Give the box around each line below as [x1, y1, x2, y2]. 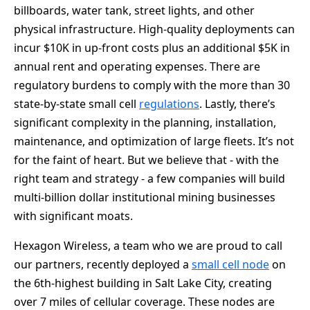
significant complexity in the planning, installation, [14, 114, 276, 130]
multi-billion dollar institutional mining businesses [14, 189, 275, 205]
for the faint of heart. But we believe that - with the [14, 152, 279, 167]
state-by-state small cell [14, 95, 139, 111]
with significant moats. [14, 208, 133, 224]
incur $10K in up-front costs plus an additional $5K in [14, 39, 290, 55]
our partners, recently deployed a [14, 256, 192, 272]
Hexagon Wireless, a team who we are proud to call [14, 237, 282, 253]
